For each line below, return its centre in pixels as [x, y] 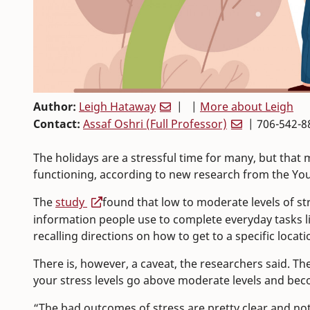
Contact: [58, 124]
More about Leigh [247, 107]
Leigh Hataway [117, 107]
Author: [56, 107]
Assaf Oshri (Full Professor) [155, 124]
